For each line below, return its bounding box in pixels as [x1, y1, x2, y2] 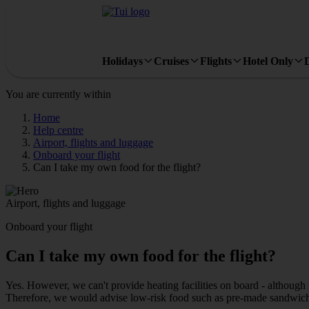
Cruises [154, 54, 189, 67]
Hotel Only [243, 54, 293, 67]
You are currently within [6, 88, 111, 100]
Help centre [33, 124, 83, 136]
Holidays [102, 54, 143, 67]
